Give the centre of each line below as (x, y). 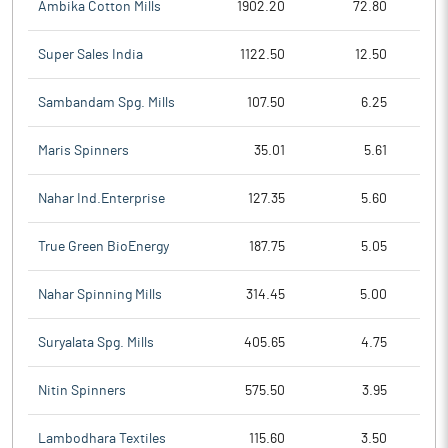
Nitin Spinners (82, 390)
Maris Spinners (83, 150)
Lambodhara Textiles (102, 439)
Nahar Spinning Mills (100, 294)
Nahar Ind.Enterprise (101, 198)
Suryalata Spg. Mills (96, 342)
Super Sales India (90, 54)
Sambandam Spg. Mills (106, 102)
